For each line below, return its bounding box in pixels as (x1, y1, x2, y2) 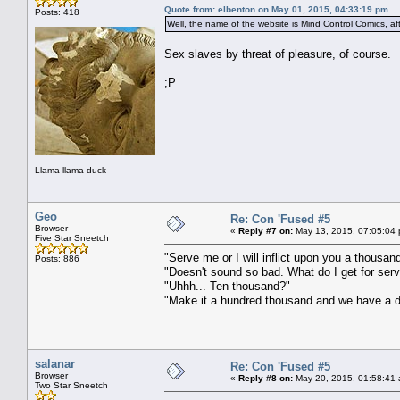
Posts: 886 (35, 253, 79, 263)
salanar (35, 356, 75, 371)
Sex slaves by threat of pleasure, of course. (164, 46, 391, 61)
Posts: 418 (35, 6, 79, 17)
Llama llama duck (35, 164, 106, 175)
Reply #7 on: (238, 225, 293, 236)
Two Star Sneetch (35, 379, 108, 390)
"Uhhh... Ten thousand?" (164, 279, 290, 293)
